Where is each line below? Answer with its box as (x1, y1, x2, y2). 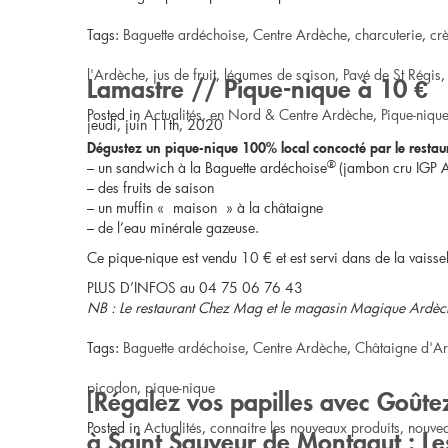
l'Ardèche (87, 65, 145, 84)
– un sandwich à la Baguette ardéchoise (87, 158, 327, 177)
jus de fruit (153, 65, 216, 84)
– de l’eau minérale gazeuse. (87, 218, 259, 237)
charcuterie (355, 25, 422, 44)
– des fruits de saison (87, 178, 214, 197)
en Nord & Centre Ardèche (210, 105, 373, 124)
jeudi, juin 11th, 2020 (87, 115, 223, 134)
